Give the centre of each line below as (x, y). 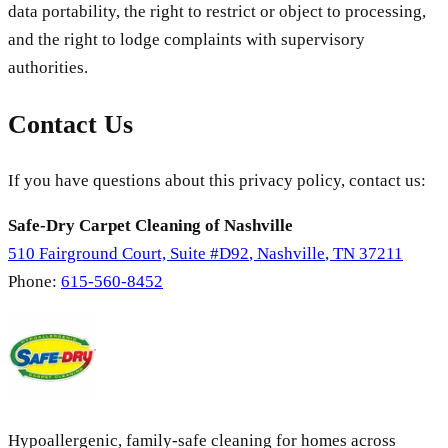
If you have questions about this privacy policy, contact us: (217, 180)
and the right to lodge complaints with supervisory (186, 40)
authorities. (48, 68)
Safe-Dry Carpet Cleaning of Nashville (150, 225)
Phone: (34, 281)
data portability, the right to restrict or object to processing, (217, 12)
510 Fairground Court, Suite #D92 (128, 253)
